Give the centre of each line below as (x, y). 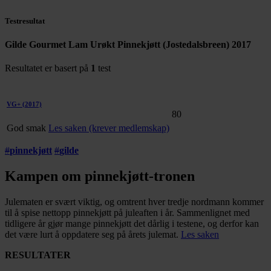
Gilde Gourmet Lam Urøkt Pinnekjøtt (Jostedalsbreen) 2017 (128, 44)
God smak (28, 128)
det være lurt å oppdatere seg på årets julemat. (93, 234)
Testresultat (25, 21)
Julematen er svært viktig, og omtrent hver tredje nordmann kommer (134, 201)
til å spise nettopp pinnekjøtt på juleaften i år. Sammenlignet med (127, 212)
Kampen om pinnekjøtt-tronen (100, 176)
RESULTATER (38, 255)
